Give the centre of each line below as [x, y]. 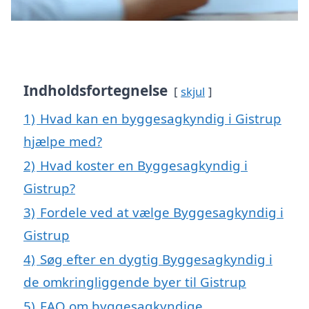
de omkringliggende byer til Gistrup [135, 281]
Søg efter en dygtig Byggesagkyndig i [156, 259]
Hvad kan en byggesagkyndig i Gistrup [161, 118]
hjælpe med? [63, 141]
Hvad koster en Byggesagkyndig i [144, 165]
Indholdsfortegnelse [96, 90]
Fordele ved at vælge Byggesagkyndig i [162, 212]
